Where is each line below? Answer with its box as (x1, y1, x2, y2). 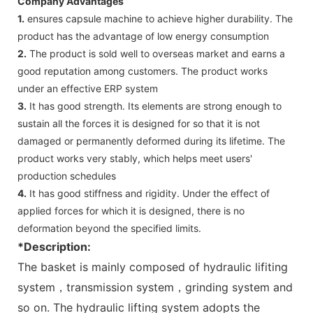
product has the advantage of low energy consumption (17, 29, 269, 42)
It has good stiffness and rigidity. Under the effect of (27, 187, 270, 199)
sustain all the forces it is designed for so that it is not (17, 117, 260, 129)
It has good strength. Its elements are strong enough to (27, 99, 282, 112)
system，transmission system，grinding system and (17, 279, 293, 294)
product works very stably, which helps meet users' (17, 152, 252, 164)
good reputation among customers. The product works (17, 64, 268, 77)
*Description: (17, 239, 91, 254)
